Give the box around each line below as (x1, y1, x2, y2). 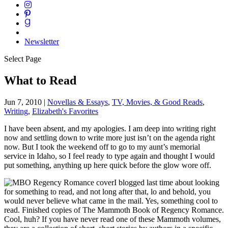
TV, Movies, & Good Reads (112, 97, 203, 106)
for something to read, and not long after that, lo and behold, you (4, 187, 211, 196)
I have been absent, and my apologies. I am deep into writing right (4, 124, 216, 133)
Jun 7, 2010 (4, 97, 42, 106)
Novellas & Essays (47, 97, 108, 106)
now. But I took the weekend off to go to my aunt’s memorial (4, 142, 200, 151)
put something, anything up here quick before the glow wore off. (4, 160, 211, 169)
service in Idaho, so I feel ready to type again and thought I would (4, 151, 215, 160)
